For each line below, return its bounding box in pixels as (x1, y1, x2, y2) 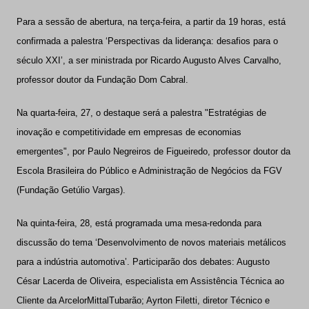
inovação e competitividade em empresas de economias (16, 127, 241, 138)
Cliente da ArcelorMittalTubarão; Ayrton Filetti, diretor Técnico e (16, 295, 270, 306)
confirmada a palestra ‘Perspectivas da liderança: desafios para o (16, 36, 278, 47)
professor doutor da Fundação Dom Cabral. (16, 74, 188, 86)
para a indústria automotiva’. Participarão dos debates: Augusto (16, 257, 270, 268)
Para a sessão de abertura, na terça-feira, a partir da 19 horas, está (16, 17, 286, 28)
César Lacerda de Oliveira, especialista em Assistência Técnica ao (16, 276, 284, 287)
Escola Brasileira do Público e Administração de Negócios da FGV (16, 166, 282, 177)
